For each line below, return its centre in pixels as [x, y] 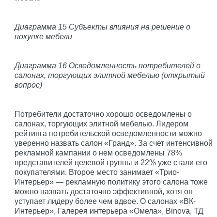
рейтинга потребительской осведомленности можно [108, 133]
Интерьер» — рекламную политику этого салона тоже [111, 182]
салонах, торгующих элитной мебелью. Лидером [101, 124]
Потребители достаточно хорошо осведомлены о [103, 114]
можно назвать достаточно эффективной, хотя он [104, 191]
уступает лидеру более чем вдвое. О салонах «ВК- [105, 201]
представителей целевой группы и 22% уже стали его [111, 162]
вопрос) [28, 85]
